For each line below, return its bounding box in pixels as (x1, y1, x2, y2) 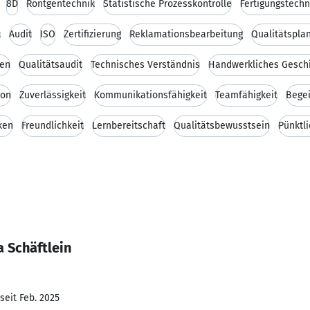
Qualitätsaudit (19, 59, 82, 71)
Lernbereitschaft (92, 120, 165, 131)
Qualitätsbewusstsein (174, 120, 270, 131)
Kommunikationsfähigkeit (94, 89, 207, 101)
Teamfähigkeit (215, 89, 277, 101)
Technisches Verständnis (91, 59, 200, 71)
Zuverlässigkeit (19, 89, 86, 101)
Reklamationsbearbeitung (129, 28, 243, 40)
